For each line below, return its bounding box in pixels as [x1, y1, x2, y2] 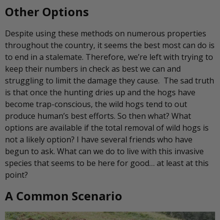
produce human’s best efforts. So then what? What [5, 110, 191, 121]
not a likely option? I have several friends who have [5, 134, 192, 145]
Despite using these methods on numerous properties [5, 27, 206, 39]
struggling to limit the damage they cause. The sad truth [5, 75, 214, 86]
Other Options [5, 3, 89, 20]
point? [5, 169, 28, 180]
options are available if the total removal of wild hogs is [5, 122, 209, 133]
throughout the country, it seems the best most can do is [5, 39, 215, 51]
